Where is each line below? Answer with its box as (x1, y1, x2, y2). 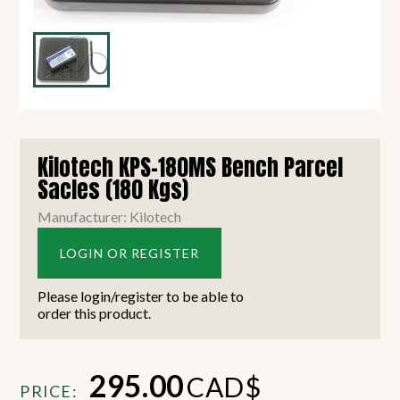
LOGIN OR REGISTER (60, 246, 200, 262)
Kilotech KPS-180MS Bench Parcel (37, 151, 344, 185)
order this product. (37, 304, 152, 322)
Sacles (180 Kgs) (37, 173, 189, 207)
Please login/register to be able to (37, 287, 245, 305)
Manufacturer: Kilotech (37, 208, 182, 226)
